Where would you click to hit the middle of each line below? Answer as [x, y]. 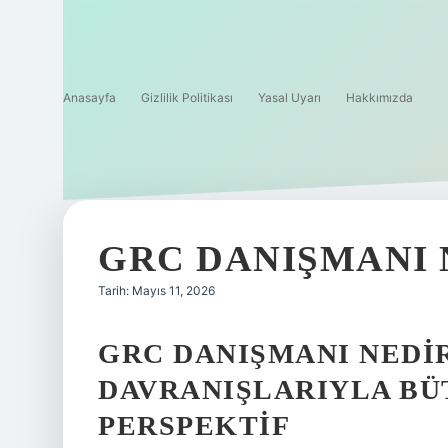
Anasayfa [89, 97]
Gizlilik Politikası [187, 97]
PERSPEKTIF [194, 425]
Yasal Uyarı [289, 97]
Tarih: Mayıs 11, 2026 [156, 290]
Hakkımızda [379, 97]
